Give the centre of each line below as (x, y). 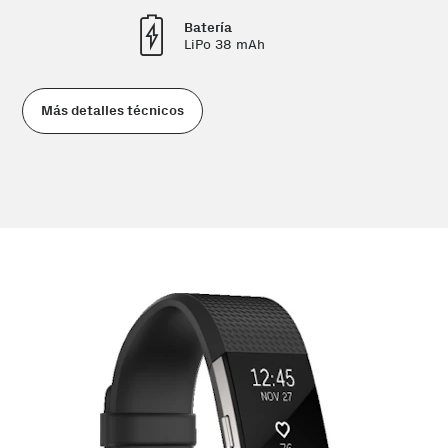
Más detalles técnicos (112, 110)
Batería (207, 27)
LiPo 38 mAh (224, 44)
